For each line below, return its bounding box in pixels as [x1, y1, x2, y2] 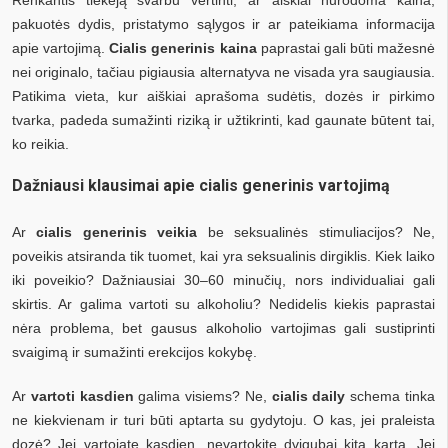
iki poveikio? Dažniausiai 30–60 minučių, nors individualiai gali [12, 271, 435, 288]
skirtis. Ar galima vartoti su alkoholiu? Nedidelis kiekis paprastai [12, 295, 435, 312]
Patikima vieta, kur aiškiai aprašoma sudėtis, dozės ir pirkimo [12, 87, 435, 104]
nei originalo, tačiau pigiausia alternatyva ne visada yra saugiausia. [12, 63, 435, 80]
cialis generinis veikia [36, 223, 198, 240]
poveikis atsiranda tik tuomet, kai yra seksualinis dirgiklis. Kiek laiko [12, 247, 435, 264]
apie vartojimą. [12, 39, 110, 56]
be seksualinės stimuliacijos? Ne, [197, 223, 436, 240]
